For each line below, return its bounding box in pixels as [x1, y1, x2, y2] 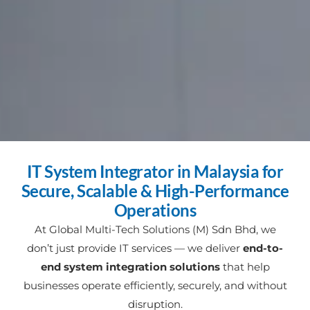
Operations [113, 199, 197, 220]
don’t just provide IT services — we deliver [27, 241, 243, 255]
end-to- [243, 241, 283, 255]
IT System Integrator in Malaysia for [26, 161, 284, 181]
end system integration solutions [40, 259, 220, 273]
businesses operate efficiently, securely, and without [23, 278, 287, 292]
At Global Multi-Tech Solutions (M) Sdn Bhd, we [34, 222, 276, 236]
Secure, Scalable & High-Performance [21, 180, 289, 201]
